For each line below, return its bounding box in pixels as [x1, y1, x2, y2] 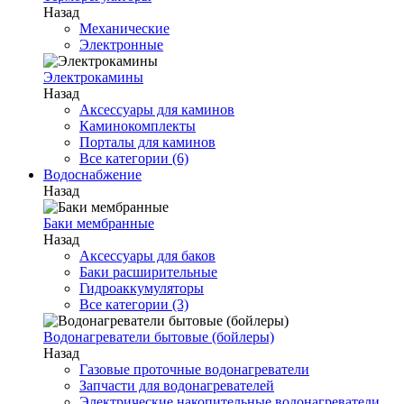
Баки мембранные [43, 216, 154, 231]
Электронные [79, 37, 163, 52]
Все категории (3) [79, 297, 188, 312]
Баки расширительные [79, 264, 217, 280]
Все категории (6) [79, 151, 188, 166]
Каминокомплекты [79, 118, 196, 133]
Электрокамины [43, 69, 143, 85]
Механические [79, 21, 170, 36]
